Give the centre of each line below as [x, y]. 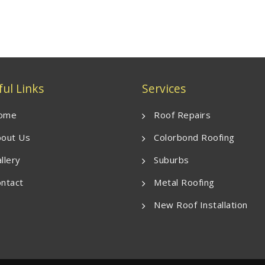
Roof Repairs [182, 115]
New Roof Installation [201, 205]
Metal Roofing [184, 182]
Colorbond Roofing [194, 138]
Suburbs [172, 160]
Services [164, 89]
